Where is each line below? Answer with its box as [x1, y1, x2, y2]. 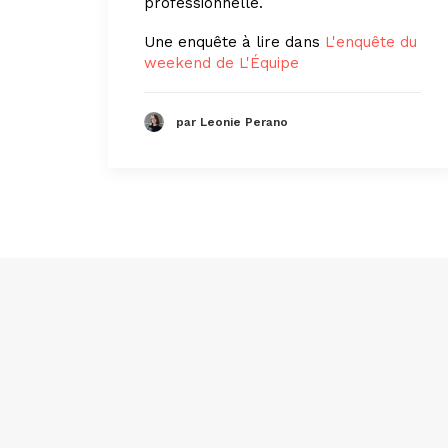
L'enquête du [325, 32, 417, 51]
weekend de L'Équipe [144, 53, 299, 72]
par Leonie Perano [176, 114, 288, 129]
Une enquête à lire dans [144, 32, 325, 51]
